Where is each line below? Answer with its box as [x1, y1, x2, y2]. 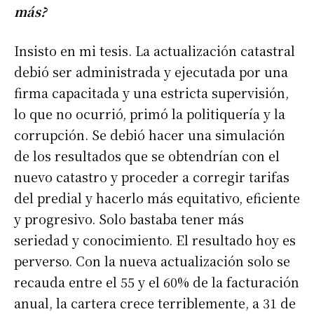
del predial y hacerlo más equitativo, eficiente [14, 189, 300, 207]
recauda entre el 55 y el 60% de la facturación [14, 273, 299, 292]
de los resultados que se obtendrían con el [14, 146, 280, 165]
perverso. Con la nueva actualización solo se [14, 252, 290, 271]
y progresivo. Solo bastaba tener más [14, 210, 244, 228]
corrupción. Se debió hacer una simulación [14, 125, 285, 144]
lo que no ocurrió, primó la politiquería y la [14, 104, 285, 123]
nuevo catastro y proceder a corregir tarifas [14, 168, 289, 186]
